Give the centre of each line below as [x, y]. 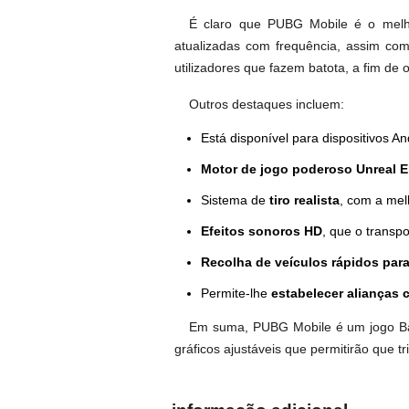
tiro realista [304, 200]
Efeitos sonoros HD [262, 231]
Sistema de [235, 200]
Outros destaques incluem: [267, 104]
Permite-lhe [236, 294]
